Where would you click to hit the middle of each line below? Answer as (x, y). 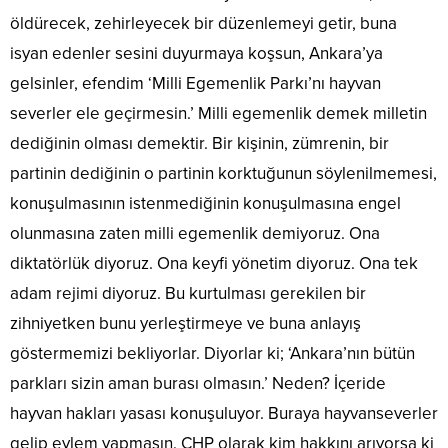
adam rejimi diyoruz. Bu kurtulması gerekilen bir (188, 294)
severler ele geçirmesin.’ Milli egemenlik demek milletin (218, 114)
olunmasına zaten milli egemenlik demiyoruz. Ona (195, 234)
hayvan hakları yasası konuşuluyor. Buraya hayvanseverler (224, 414)
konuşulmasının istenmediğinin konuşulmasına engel (205, 204)
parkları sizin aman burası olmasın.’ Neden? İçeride (198, 384)
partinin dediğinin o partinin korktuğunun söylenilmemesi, (223, 174)
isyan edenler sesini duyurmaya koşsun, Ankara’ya (196, 54)
